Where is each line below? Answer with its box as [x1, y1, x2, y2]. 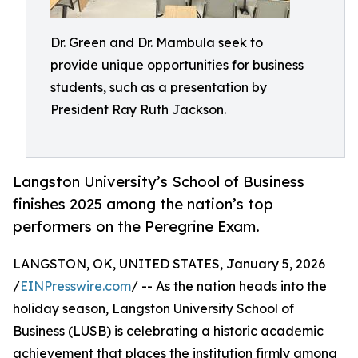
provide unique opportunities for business [50, 57, 304, 73]
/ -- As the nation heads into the [131, 278, 327, 295]
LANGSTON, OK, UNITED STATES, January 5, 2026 [13, 256, 325, 272]
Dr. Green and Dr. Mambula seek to [50, 34, 263, 50]
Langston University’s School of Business [13, 173, 304, 191]
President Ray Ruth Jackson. [50, 101, 226, 117]
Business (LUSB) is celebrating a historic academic [13, 323, 324, 340]
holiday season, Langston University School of [13, 300, 294, 317]
